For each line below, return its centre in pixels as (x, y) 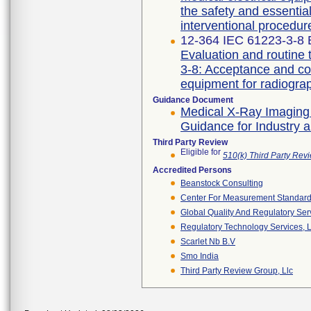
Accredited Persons (192, 170)
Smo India (200, 256)
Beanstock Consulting (222, 183)
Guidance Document (193, 100)
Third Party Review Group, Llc (237, 271)
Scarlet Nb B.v (208, 242)
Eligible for (202, 154)
